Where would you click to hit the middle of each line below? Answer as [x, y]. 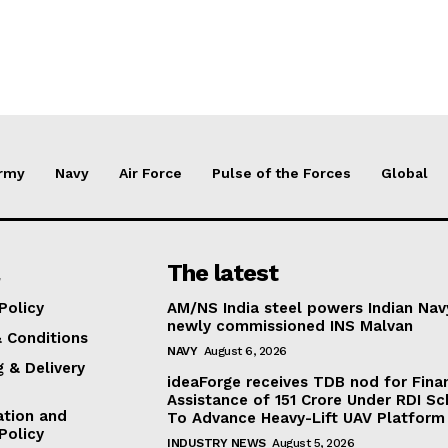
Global [404, 172]
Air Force [150, 172]
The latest [223, 272]
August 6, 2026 [245, 350]
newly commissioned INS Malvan [290, 325]
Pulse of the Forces [281, 172]
